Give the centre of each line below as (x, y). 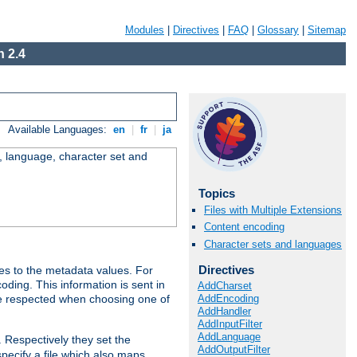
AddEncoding (228, 299)
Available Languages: (59, 130)
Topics (216, 193)
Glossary (278, 30)
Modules (145, 30)
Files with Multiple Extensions (273, 210)
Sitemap (327, 30)
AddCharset (225, 286)
